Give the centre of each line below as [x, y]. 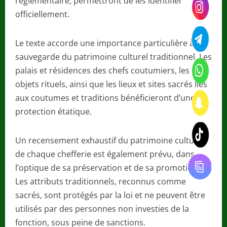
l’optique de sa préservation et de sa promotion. [107, 167]
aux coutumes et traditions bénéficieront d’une [105, 98]
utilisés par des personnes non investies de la [102, 209]
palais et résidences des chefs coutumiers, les [102, 70]
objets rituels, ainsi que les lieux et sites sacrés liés [111, 84]
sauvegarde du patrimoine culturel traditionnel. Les [113, 56]
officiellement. [42, 14]
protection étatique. [53, 111]
